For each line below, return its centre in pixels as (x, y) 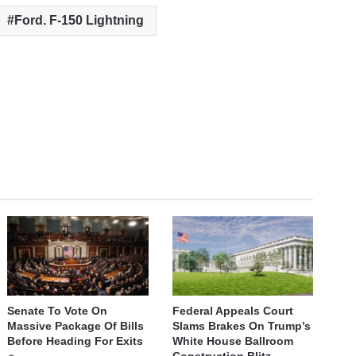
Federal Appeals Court (232, 310)
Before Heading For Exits (75, 341)
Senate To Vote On (58, 310)
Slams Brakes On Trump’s (241, 325)
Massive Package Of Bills (76, 325)
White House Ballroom (232, 341)
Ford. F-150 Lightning (79, 20)
